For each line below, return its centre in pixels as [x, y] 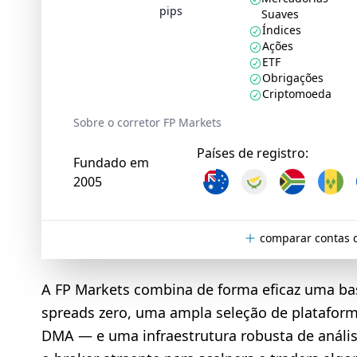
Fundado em [111, 163]
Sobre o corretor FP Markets [147, 122]
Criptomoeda [297, 94]
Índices [282, 30]
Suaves [280, 14]
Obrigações [293, 78]
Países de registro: [252, 153]
